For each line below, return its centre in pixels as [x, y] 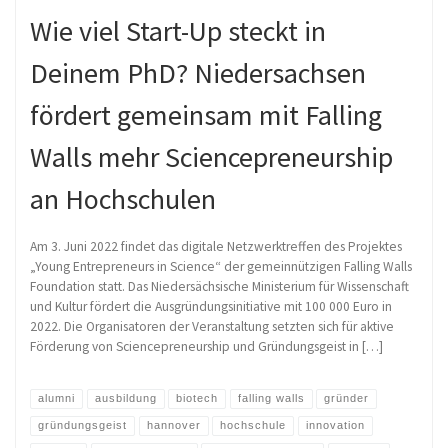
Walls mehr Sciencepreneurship [211, 157]
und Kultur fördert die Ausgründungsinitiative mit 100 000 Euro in [211, 307]
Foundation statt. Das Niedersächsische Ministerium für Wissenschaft [219, 287]
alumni [57, 398]
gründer [347, 398]
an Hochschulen [123, 199]
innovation [335, 425]
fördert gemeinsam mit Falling [206, 115]
